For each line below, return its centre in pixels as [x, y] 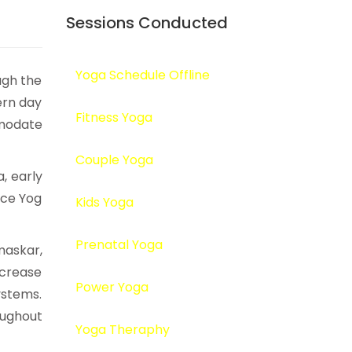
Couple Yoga [114, 160]
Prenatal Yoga [119, 245]
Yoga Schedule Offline [142, 75]
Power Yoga [112, 287]
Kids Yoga [104, 202]
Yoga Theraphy [122, 330]
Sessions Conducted [147, 23]
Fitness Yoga [114, 117]
